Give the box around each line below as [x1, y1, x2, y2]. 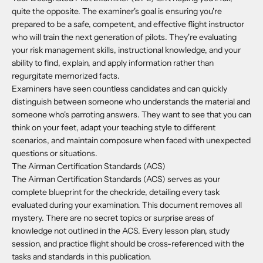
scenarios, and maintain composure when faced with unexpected [12, 135, 251, 146]
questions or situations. [12, 148, 97, 159]
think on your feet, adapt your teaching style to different [12, 122, 215, 133]
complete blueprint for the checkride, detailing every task [12, 187, 220, 198]
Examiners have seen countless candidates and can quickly [12, 83, 227, 95]
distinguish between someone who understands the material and [12, 96, 250, 107]
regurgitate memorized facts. [12, 70, 120, 82]
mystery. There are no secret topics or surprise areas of [12, 213, 214, 224]
